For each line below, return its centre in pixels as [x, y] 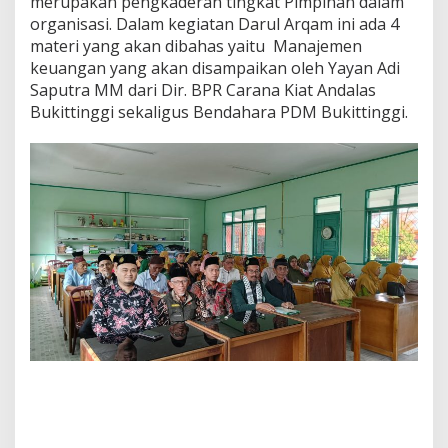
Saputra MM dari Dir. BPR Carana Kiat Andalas [203, 89]
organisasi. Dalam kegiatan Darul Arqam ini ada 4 [214, 23]
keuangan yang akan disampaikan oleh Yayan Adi [215, 67]
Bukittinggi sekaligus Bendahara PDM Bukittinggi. [219, 111]
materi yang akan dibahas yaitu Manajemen [196, 45]
